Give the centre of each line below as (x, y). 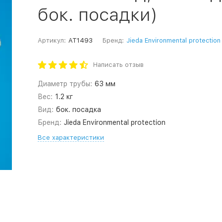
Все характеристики (71, 138)
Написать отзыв (118, 65)
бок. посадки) (97, 15)
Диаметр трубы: (65, 84)
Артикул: (52, 40)
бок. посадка (79, 110)
